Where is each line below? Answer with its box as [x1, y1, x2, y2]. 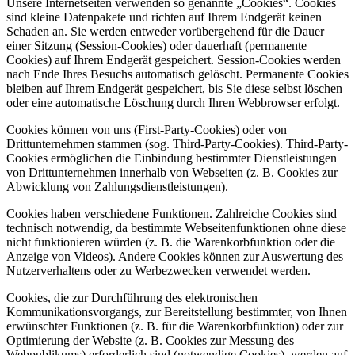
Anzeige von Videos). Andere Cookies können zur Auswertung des [6, 249, 343, 263]
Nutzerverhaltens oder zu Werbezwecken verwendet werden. [6, 263, 311, 277]
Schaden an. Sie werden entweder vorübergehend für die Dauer [6, 24, 324, 38]
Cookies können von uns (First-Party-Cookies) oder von [6, 122, 287, 136]
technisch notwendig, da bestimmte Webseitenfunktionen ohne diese [6, 220, 346, 235]
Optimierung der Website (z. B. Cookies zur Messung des [6, 333, 294, 347]
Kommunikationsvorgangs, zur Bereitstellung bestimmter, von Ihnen [6, 304, 347, 319]
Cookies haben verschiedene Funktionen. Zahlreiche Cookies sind [6, 206, 337, 220]
